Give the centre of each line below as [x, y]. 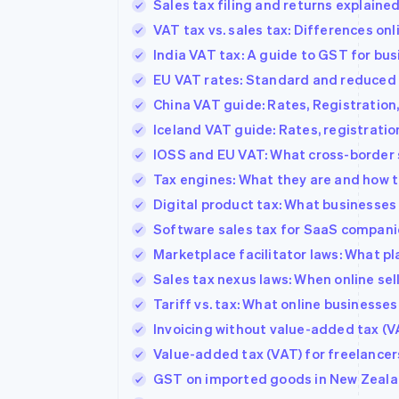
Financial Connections [133, 32]
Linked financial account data [149, 48]
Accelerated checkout [128, 15]
